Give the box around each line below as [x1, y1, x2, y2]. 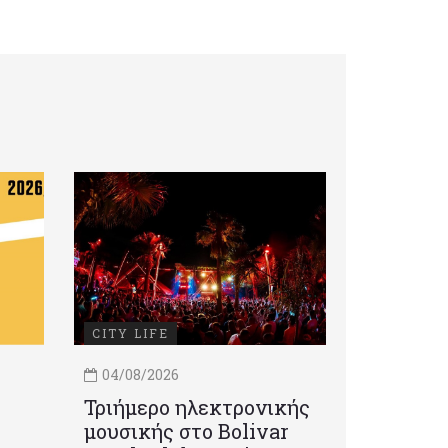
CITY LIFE [91, 325, 169, 342]
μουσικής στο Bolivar [83, 418, 289, 445]
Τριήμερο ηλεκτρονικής [83, 394, 310, 421]
